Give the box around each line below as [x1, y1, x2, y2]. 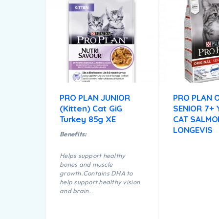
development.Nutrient [60, 196, 126, 204]
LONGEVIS [173, 125, 213, 135]
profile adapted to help [60, 204, 129, 213]
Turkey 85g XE [60, 114, 116, 125]
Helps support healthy [60, 152, 126, 160]
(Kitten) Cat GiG [60, 103, 123, 114]
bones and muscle [60, 160, 113, 169]
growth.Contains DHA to [60, 169, 133, 177]
